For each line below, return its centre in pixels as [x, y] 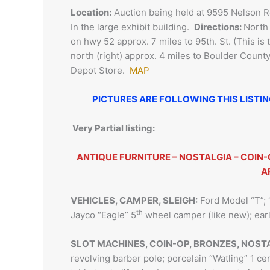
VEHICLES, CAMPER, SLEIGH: [134, 200]
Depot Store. [100, 70]
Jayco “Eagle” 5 [103, 215]
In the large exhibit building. [132, 27]
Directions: [219, 27]
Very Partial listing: [113, 128]
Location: [91, 12]
